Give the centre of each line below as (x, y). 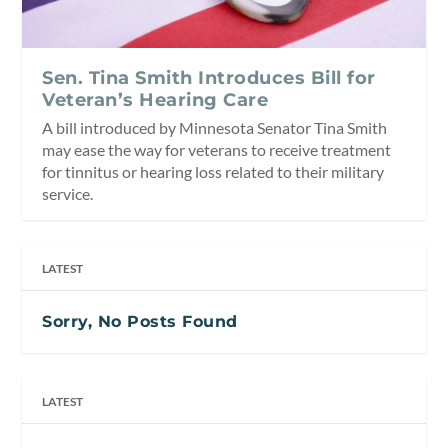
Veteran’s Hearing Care (155, 99)
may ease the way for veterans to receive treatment (217, 149)
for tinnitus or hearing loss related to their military (213, 171)
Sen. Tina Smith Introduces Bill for (209, 77)
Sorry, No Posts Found (140, 321)
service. (68, 193)
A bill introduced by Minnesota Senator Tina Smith (215, 127)
